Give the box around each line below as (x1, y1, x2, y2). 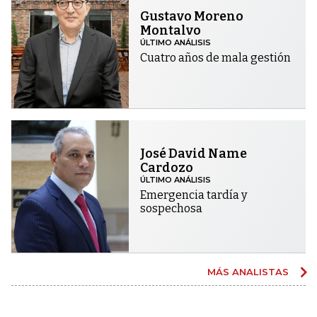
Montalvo (140, 22, 202, 38)
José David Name (140, 146, 248, 162)
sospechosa (140, 202, 203, 216)
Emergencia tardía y (140, 188, 248, 202)
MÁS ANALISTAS (207, 266, 292, 278)
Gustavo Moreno (140, 8, 244, 24)
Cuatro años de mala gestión (140, 50, 292, 64)
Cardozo (140, 160, 194, 176)
